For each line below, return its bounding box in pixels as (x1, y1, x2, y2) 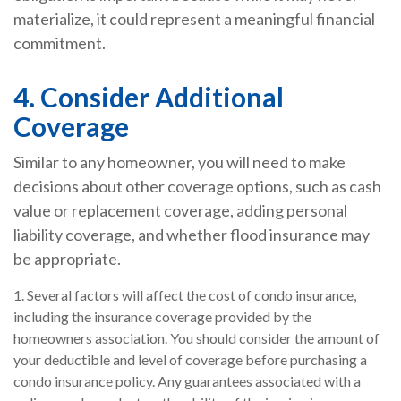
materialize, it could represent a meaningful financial (13, 9, 375, 30)
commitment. (13, 33, 106, 54)
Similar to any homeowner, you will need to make (13, 152, 346, 173)
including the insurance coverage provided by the (13, 308, 311, 326)
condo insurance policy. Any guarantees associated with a (13, 372, 361, 390)
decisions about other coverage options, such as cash (13, 176, 381, 197)
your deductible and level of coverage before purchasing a (13, 351, 367, 369)
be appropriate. (13, 249, 121, 269)
